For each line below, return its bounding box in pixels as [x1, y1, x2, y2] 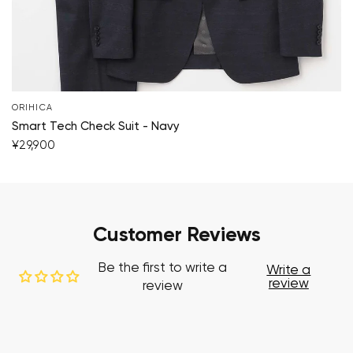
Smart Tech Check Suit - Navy [12, 120, 180, 132]
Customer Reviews [92, 225, 261, 246]
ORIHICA [12, 102, 53, 112]
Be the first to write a [98, 261, 228, 275]
